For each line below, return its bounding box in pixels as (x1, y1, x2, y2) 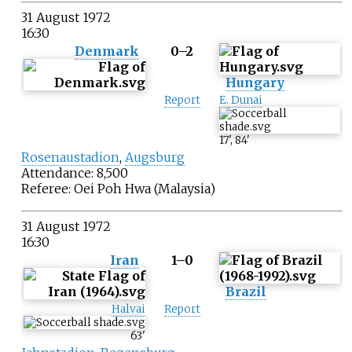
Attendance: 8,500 (20, 165, 128, 181)
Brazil (225, 284, 266, 300)
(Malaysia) (150, 181, 215, 197)
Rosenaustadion (20, 149, 119, 166)
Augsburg (124, 149, 185, 166)
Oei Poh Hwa (73, 181, 151, 197)
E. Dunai (218, 93, 262, 108)
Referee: (20, 181, 74, 197)
